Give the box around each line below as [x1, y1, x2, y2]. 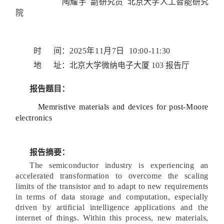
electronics [15, 113, 52, 122]
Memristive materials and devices [37, 102, 156, 111]
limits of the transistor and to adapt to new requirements [15, 181, 208, 190]
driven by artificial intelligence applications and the [15, 202, 208, 211]
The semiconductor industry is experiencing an [29, 160, 208, 169]
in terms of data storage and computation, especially [15, 192, 208, 201]
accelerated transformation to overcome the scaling [15, 171, 208, 180]
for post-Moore [156, 102, 208, 111]
